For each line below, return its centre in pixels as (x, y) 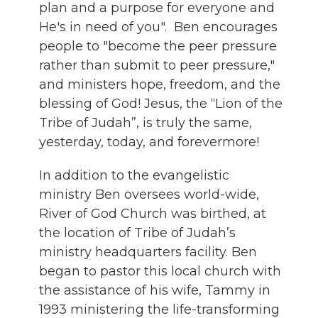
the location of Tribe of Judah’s (137, 232)
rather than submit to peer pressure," (157, 65)
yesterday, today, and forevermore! (149, 142)
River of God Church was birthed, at (153, 213)
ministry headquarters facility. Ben (148, 252)
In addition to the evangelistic (134, 175)
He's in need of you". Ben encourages (158, 27)
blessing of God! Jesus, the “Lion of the (161, 103)
